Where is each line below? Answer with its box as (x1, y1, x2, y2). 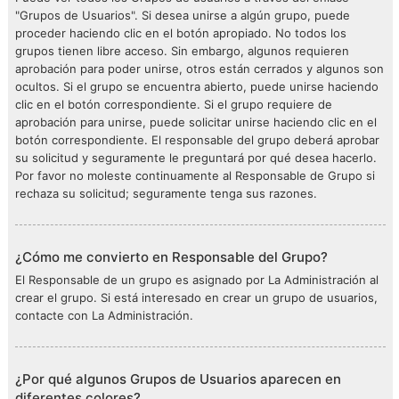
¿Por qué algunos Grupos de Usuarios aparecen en (15, 370, 341, 387)
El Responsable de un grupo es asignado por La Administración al (15, 273, 379, 287)
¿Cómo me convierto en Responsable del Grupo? (15, 248, 328, 265)
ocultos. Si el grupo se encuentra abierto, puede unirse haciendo (15, 79, 379, 94)
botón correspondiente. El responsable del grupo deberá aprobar (15, 133, 379, 147)
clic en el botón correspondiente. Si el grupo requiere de (15, 97, 332, 111)
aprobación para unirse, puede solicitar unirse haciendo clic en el (15, 115, 377, 129)
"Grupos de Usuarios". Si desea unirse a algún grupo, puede (15, 8, 350, 22)
